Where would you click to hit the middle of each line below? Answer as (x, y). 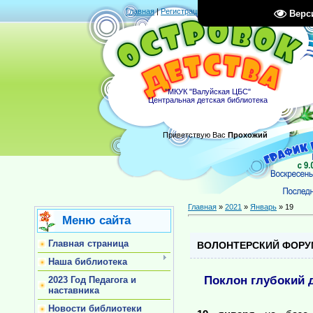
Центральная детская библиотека (208, 100)
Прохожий (247, 135)
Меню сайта (96, 220)
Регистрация (183, 11)
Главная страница (88, 243)
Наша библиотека (88, 262)
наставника (74, 290)
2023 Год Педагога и (92, 280)
